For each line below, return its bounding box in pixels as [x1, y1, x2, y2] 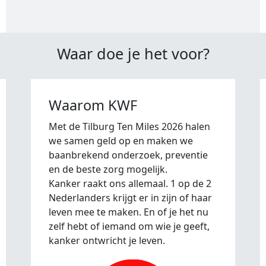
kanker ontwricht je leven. [49, 233, 165, 247]
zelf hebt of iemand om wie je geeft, [49, 219, 210, 233]
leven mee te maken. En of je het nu [49, 205, 208, 218]
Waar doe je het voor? [56, 43, 210, 64]
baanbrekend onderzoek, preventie [49, 148, 208, 161]
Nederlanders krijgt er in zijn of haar [49, 191, 212, 204]
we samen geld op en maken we [49, 134, 193, 147]
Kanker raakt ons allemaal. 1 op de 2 [49, 176, 211, 190]
